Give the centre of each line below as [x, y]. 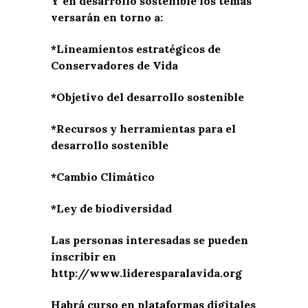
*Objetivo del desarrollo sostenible [147, 97]
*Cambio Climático [103, 176]
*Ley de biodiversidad [111, 208]
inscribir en [84, 256]
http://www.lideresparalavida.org [146, 273]
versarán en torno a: [107, 17]
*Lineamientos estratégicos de [136, 48]
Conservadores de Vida [114, 65]
